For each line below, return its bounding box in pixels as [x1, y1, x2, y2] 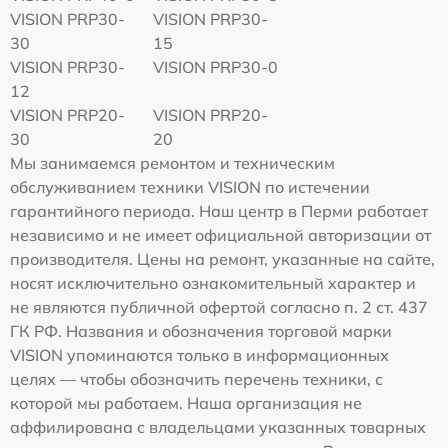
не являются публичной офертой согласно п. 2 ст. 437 [10, 296, 428, 317]
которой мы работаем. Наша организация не [10, 392, 362, 413]
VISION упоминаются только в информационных [10, 344, 389, 365]
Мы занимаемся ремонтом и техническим [10, 152, 335, 173]
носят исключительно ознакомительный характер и [10, 272, 416, 293]
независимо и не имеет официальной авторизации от [10, 224, 431, 245]
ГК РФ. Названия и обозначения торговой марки [10, 320, 392, 341]
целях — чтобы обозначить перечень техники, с [10, 368, 383, 389]
